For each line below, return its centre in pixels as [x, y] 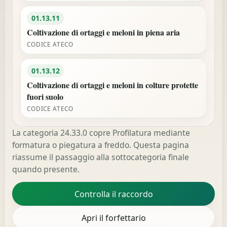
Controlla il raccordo [113, 194]
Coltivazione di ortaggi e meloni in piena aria [104, 32]
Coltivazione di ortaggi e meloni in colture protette [113, 85]
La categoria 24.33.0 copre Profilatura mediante [101, 133]
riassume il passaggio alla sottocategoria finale [101, 157]
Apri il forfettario [113, 218]
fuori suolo [45, 97]
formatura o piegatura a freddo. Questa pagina [101, 145]
